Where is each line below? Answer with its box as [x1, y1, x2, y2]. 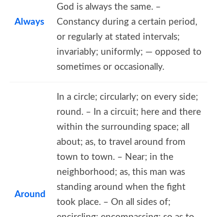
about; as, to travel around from [57, 137, 186, 147]
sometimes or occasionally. [57, 62, 164, 72]
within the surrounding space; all [57, 122, 189, 132]
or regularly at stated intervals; [57, 32, 180, 42]
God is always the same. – [57, 2, 161, 12]
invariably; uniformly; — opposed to [57, 47, 201, 57]
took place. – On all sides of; [57, 197, 170, 207]
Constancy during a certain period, [57, 17, 197, 27]
